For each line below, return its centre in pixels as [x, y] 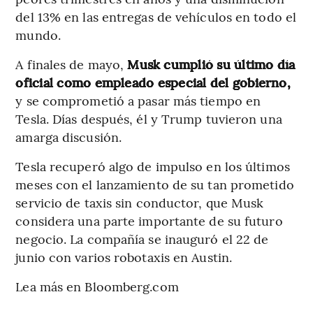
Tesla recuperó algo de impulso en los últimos [153, 166]
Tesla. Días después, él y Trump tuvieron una [149, 118]
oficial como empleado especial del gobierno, [153, 82]
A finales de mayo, [72, 64]
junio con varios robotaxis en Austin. [124, 256]
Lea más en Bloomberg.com [97, 286]
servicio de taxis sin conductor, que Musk [140, 202]
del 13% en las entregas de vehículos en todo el [156, 16]
